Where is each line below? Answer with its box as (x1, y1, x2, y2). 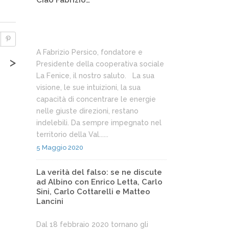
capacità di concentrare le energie (36, 95, 156, 103)
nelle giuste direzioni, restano (36, 107, 139, 115)
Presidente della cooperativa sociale (36, 60, 164, 68)
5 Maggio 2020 (36, 144, 83, 151)
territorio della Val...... (36, 130, 108, 139)
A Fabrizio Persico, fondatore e (36, 48, 143, 56)
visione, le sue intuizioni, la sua (36, 83, 141, 91)
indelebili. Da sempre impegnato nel (36, 119, 162, 127)
